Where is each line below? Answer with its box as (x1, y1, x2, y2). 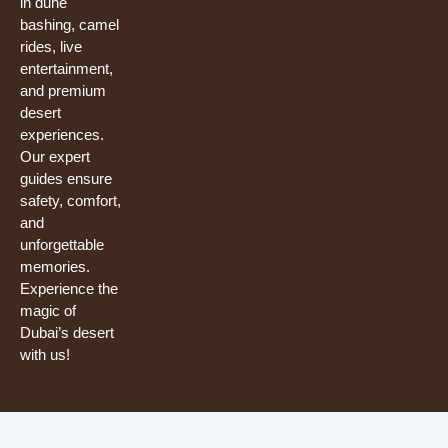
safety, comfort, (20, 191, 121, 209)
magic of (20, 301, 76, 319)
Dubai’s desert (20, 323, 114, 341)
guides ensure (20, 169, 112, 187)
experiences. (20, 125, 104, 143)
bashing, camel (20, 15, 119, 33)
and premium (20, 81, 106, 99)
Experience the (20, 279, 118, 297)
